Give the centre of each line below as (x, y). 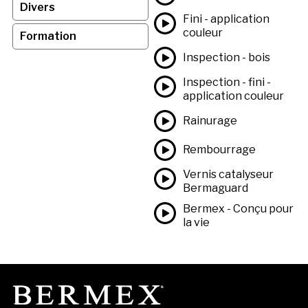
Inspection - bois (227, 57)
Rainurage (210, 120)
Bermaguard (216, 188)
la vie (196, 222)
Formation (48, 36)
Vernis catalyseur (228, 174)
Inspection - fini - (227, 82)
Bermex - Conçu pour (238, 208)
